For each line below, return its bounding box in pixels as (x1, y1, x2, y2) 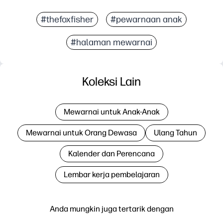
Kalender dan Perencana (68, 148, 155, 158)
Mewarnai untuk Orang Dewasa (26, 127, 137, 137)
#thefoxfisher (41, 13, 94, 25)
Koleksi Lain (82, 74, 141, 89)
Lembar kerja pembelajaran (63, 169, 160, 179)
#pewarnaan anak (111, 13, 182, 25)
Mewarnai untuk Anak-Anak (63, 107, 160, 116)
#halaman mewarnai (71, 36, 152, 48)
